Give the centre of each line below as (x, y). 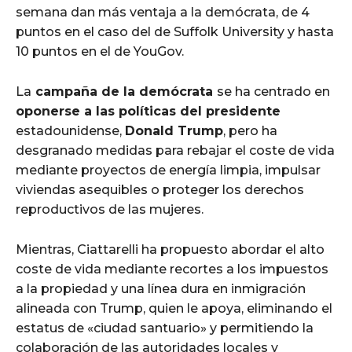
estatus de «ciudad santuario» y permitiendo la (165, 328)
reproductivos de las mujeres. (110, 209)
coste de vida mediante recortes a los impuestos (172, 269)
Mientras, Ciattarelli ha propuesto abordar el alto (170, 249)
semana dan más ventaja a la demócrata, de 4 (163, 12)
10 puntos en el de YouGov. (100, 51)
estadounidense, (70, 130)
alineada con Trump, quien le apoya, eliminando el (174, 308)
